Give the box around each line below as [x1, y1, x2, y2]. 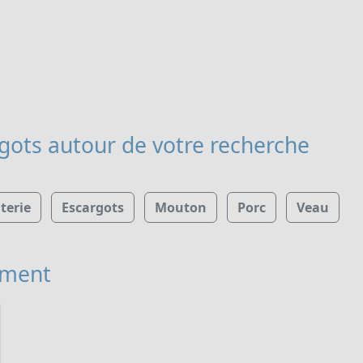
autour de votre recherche [42, 130, 310, 160]
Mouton [155, 198, 207, 216]
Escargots [62, 198, 124, 216]
